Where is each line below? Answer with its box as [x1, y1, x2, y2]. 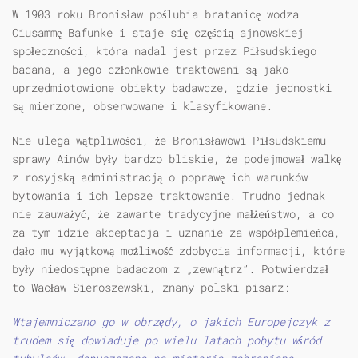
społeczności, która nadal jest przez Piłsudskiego [12, 43, 316, 59]
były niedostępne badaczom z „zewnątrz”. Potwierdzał [12, 261, 328, 277]
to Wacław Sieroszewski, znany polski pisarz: [12, 280, 290, 296]
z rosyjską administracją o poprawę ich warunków [12, 169, 308, 185]
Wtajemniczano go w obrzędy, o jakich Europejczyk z [12, 314, 330, 330]
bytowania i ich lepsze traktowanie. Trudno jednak [12, 188, 325, 204]
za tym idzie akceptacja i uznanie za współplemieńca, [12, 225, 340, 241]
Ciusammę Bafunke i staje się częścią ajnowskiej [12, 25, 304, 41]
